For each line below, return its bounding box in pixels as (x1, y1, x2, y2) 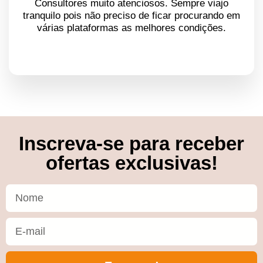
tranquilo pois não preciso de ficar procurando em (23, 10, 240, 21)
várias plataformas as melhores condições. (37, 22, 226, 33)
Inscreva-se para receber (19, 133, 244, 154)
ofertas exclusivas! (45, 152, 218, 174)
